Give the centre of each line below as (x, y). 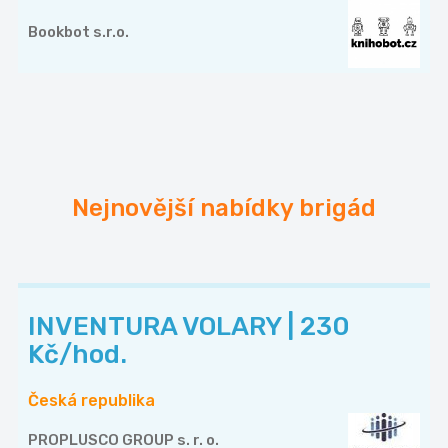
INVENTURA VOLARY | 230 (189, 326)
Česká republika (91, 400)
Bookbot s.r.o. (78, 31)
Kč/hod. (77, 354)
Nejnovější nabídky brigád (224, 207)
